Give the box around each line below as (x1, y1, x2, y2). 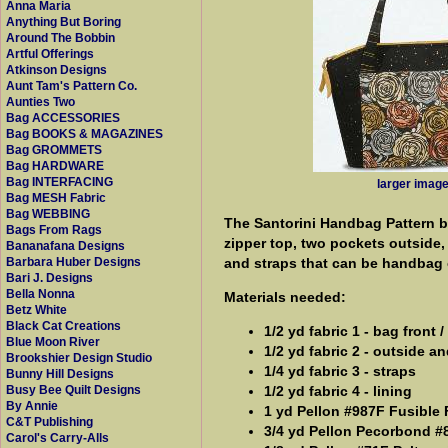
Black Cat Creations (6, 319, 121, 333)
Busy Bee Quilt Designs (6, 383, 141, 397)
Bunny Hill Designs (6, 367, 114, 381)
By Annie (6, 399, 58, 413)
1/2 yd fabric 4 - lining (263, 382, 412, 399)
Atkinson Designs (6, 63, 107, 77)
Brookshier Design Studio (6, 351, 152, 365)
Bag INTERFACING (6, 175, 113, 189)
